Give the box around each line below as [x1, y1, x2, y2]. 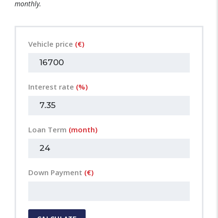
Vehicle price [28, 38, 75, 49]
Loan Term [28, 124, 69, 134]
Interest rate [28, 81, 76, 91]
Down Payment [28, 167, 84, 177]
